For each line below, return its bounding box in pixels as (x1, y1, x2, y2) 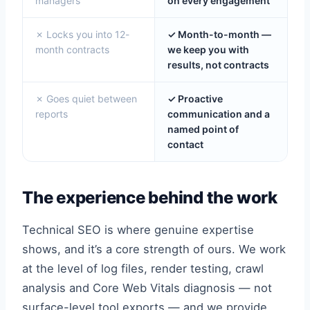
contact (167, 138, 203, 150)
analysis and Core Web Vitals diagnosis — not (22, 281, 272, 295)
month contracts (35, 44, 109, 55)
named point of (167, 123, 239, 135)
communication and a (167, 108, 270, 120)
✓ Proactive (167, 93, 223, 104)
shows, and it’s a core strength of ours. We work (22, 242, 286, 256)
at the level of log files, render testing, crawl (22, 262, 264, 275)
